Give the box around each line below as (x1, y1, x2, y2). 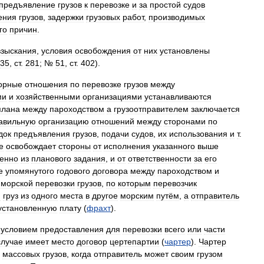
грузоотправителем (114, 104, 189, 114)
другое (92, 191, 118, 200)
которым (118, 179, 151, 188)
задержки (48, 12, 84, 22)
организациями (82, 92, 142, 101)
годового (57, 166, 90, 176)
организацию (38, 117, 89, 126)
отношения (25, 80, 68, 89)
